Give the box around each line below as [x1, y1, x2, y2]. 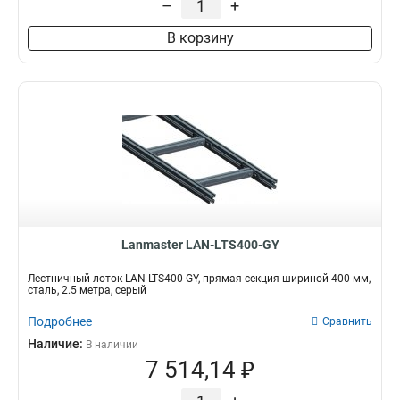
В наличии [86, 338, 138, 351]
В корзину [166, 29, 234, 46]
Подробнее [28, 314, 92, 329]
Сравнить [322, 315, 372, 328]
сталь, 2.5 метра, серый [28, 284, 146, 296]
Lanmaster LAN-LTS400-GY [121, 237, 279, 252]
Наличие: [28, 337, 86, 351]
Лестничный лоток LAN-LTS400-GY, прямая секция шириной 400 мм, [28, 272, 371, 285]
